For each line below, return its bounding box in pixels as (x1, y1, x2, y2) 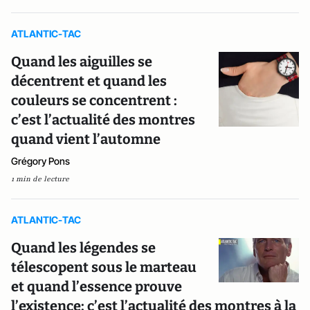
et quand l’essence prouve (11, 278, 182, 295)
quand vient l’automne (11, 131, 161, 147)
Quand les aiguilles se (11, 53, 152, 70)
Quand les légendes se (11, 239, 156, 256)
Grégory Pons (11, 155, 70, 167)
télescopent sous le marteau (11, 259, 197, 275)
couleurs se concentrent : (11, 92, 177, 109)
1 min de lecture (11, 174, 69, 184)
